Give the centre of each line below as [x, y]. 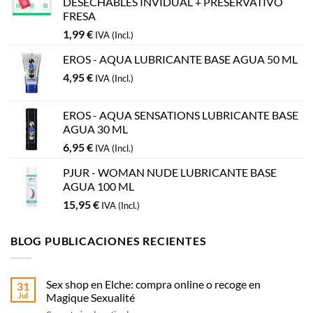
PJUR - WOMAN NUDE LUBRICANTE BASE [170, 173]
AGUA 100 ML [99, 187]
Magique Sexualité [90, 297]
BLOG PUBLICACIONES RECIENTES [109, 241]
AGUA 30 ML [95, 129]
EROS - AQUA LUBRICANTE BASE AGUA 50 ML [180, 59]
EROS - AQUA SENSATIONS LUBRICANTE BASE [181, 115]
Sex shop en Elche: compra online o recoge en [153, 284]
